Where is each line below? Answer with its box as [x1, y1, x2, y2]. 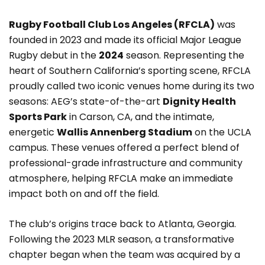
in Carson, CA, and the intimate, [67, 109, 214, 124]
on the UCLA [192, 125, 251, 139]
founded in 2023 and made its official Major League [9, 33, 241, 47]
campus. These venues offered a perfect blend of [9, 140, 240, 154]
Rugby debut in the [9, 48, 99, 62]
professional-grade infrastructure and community [9, 156, 243, 170]
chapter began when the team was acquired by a [9, 248, 240, 262]
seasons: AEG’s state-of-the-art [9, 94, 163, 108]
